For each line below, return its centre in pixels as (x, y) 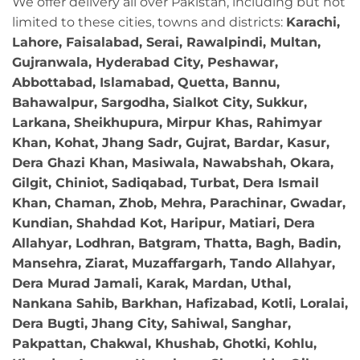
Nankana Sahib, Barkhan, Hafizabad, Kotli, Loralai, (180, 303)
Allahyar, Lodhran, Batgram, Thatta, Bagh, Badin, (176, 243)
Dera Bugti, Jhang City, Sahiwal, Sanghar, (151, 323)
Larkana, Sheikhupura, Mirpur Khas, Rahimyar (167, 122)
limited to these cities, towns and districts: (149, 22)
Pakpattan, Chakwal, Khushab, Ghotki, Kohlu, (164, 343)
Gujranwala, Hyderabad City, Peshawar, (145, 62)
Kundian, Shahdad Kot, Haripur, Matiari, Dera (164, 223)
